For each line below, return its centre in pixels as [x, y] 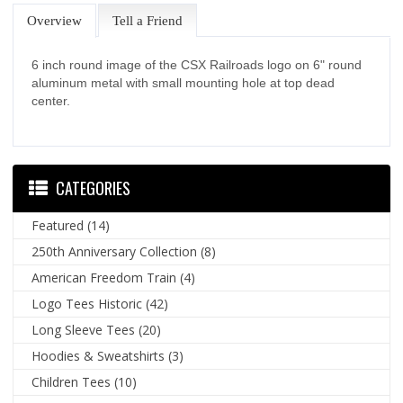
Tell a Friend [148, 21]
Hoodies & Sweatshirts [99, 356]
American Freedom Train [104, 278]
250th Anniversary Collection [115, 252]
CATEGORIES [94, 188]
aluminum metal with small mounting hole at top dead [184, 83]
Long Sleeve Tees [84, 330]
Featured [58, 226]
